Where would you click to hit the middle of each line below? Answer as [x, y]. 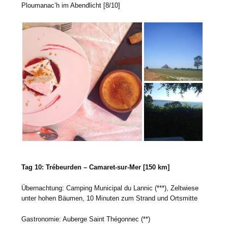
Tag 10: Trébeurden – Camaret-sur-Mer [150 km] [96, 167]
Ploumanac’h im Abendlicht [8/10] [71, 5]
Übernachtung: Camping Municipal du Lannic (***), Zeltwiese [110, 188]
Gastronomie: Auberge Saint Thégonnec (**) [86, 219]
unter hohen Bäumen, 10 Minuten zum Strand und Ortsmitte [110, 198]
